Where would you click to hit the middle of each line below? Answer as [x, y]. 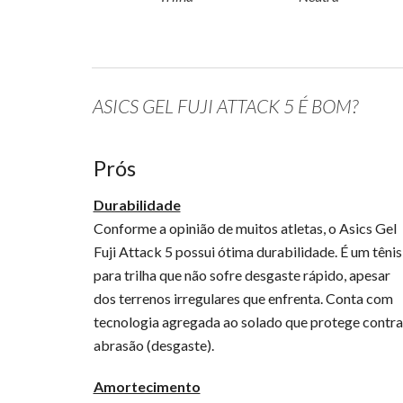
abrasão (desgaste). [153, 345]
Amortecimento [147, 386]
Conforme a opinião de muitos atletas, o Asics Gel [245, 228]
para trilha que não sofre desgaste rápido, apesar [242, 275]
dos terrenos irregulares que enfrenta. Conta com [243, 298]
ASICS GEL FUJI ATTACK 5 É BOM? [225, 106]
